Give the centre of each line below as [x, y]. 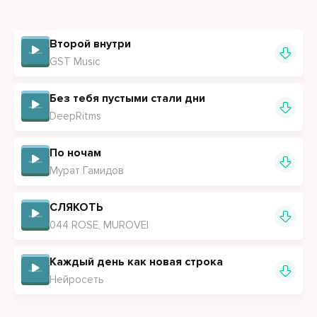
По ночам [75, 153]
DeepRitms [75, 116]
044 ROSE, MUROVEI [99, 225]
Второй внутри [90, 44]
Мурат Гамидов [87, 171]
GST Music [75, 62]
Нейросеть [77, 279]
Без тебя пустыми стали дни [127, 98]
